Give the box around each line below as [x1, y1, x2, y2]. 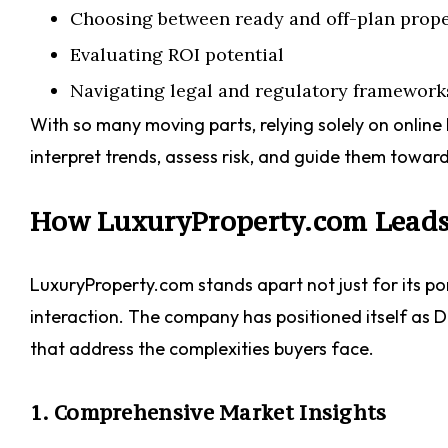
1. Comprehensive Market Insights [30, 399, 387, 426]
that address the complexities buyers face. [30, 337, 374, 360]
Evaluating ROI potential [70, 43, 284, 66]
